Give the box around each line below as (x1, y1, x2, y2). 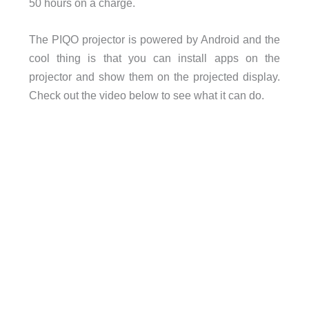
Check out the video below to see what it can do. (28, 89, 264, 102)
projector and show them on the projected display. (28, 70, 281, 83)
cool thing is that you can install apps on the (28, 52, 281, 65)
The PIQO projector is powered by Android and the (28, 33, 281, 46)
